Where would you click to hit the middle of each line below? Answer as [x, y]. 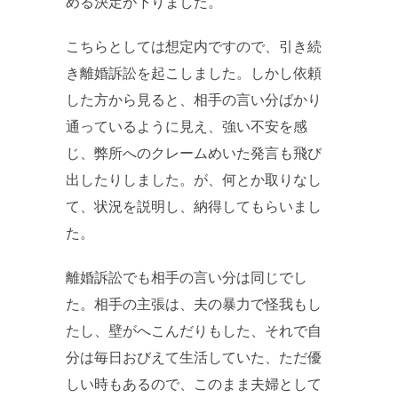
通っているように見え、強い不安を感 [187, 127]
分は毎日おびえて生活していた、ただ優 [194, 358]
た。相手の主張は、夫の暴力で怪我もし [194, 305]
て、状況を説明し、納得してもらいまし [194, 207]
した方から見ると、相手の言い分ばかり [194, 100]
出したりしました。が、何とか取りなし [194, 180]
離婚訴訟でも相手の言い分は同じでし [187, 278]
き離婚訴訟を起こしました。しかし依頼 [194, 74]
